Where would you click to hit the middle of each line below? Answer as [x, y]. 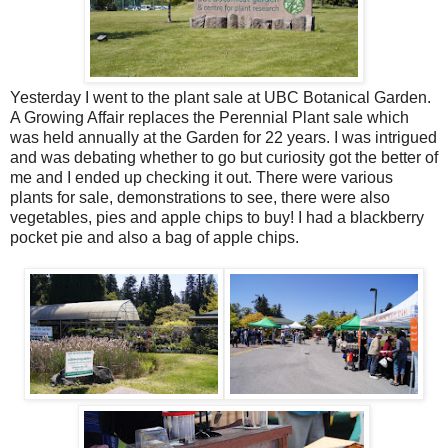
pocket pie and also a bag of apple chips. [154, 238]
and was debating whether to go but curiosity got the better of [224, 158]
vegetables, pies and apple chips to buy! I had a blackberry [217, 218]
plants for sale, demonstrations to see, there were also [200, 198]
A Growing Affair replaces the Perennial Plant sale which [209, 118]
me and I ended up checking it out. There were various [201, 178]
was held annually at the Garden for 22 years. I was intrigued [223, 138]
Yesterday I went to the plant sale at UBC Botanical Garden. [220, 98]
